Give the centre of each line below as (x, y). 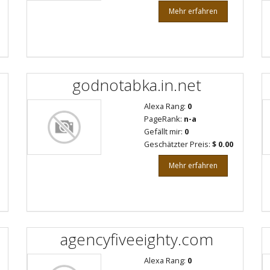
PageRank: (164, 119)
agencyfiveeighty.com (137, 239)
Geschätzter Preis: (178, 144)
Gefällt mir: (164, 131)
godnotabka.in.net (137, 85)
